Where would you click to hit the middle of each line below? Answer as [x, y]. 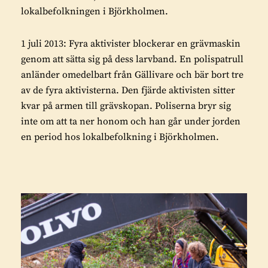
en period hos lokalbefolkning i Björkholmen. [120, 137]
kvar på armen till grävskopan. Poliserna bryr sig [126, 106]
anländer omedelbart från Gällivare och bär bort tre [132, 75]
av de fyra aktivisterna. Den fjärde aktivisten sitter [128, 91]
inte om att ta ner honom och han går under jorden [131, 122]
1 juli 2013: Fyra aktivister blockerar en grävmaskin [131, 44]
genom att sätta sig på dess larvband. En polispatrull [132, 60]
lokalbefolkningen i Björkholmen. [95, 12]
